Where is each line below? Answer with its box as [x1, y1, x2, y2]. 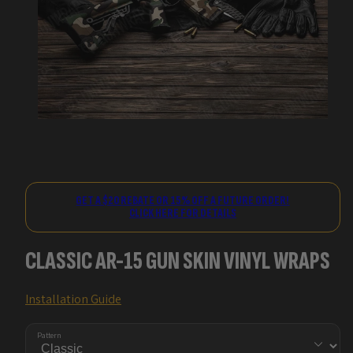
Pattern [37, 329, 61, 340]
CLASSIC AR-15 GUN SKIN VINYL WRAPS [25, 246, 330, 277]
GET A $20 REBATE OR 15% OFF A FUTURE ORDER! [76, 192, 290, 208]
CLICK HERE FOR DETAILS [128, 205, 236, 221]
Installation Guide [25, 290, 121, 307]
